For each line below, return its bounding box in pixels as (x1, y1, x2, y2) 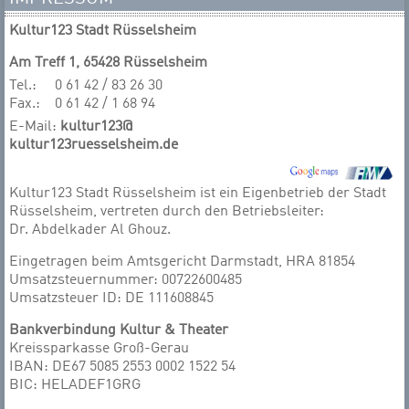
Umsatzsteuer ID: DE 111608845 (9, 291, 214, 306)
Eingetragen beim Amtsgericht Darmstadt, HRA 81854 (9, 255, 355, 269)
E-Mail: (9, 120, 60, 134)
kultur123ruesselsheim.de (9, 138, 178, 152)
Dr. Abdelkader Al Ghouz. (9, 223, 171, 237)
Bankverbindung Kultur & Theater (9, 323, 228, 338)
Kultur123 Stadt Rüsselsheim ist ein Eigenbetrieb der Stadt (9, 186, 386, 201)
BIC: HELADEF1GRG (9, 378, 141, 393)
